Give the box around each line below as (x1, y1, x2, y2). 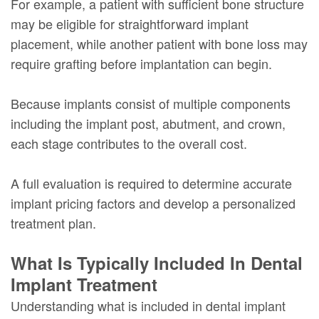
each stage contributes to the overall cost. (11, 133, 247, 152)
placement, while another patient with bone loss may (11, 33, 308, 53)
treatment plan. (11, 213, 96, 232)
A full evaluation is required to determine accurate (11, 173, 292, 192)
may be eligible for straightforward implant (11, 14, 249, 33)
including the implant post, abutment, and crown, (11, 113, 286, 132)
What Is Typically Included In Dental (11, 250, 303, 275)
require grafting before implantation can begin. (11, 53, 272, 73)
